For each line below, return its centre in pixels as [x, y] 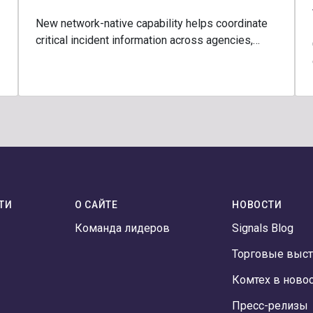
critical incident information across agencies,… [147, 40]
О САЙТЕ [96, 205]
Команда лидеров [122, 228]
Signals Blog [263, 228]
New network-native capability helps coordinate [151, 23]
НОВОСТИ [257, 205]
